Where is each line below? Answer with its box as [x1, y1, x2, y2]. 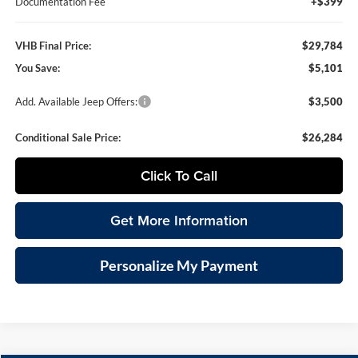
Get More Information [110, 209, 249, 230]
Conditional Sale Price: [15, 130, 121, 144]
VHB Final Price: [15, 38, 92, 52]
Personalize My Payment [100, 256, 259, 274]
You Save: [15, 61, 61, 74]
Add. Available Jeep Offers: [15, 94, 138, 108]
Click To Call [141, 165, 218, 185]
